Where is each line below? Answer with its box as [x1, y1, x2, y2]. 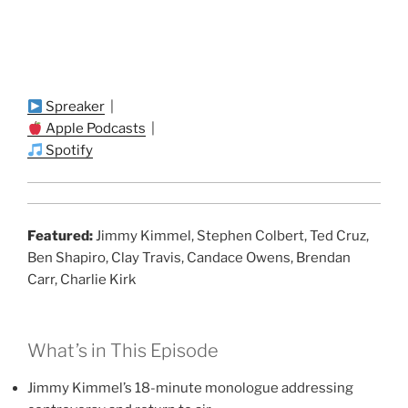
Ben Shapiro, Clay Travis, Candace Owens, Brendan [27, 249, 351, 266]
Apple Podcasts [43, 120, 147, 138]
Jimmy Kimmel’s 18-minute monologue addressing [27, 380, 353, 397]
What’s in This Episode [27, 340, 219, 362]
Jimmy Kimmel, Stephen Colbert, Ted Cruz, [93, 227, 369, 244]
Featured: [27, 227, 93, 244]
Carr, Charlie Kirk [27, 270, 136, 288]
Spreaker [43, 98, 106, 116]
